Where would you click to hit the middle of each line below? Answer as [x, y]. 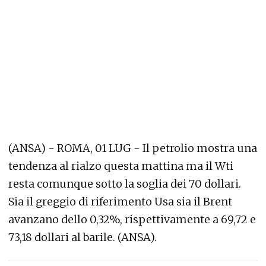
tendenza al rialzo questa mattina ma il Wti [121, 166]
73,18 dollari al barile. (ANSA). [83, 237]
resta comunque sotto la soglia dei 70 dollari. [125, 184]
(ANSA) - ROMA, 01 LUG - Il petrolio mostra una [133, 148]
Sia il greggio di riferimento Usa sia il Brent [120, 202]
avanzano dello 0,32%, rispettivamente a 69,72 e [132, 219]
